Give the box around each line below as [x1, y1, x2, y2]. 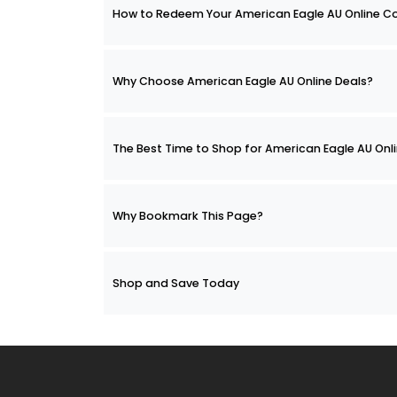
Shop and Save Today [113, 276, 239, 292]
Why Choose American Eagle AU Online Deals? [113, 74, 373, 90]
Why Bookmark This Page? [113, 208, 263, 224]
